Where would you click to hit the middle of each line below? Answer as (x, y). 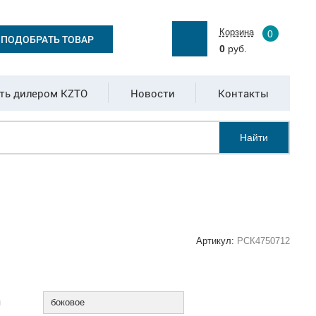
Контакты (243, 93)
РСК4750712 (263, 241)
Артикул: (217, 241)
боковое (68, 302)
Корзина (236, 32)
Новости (152, 93)
